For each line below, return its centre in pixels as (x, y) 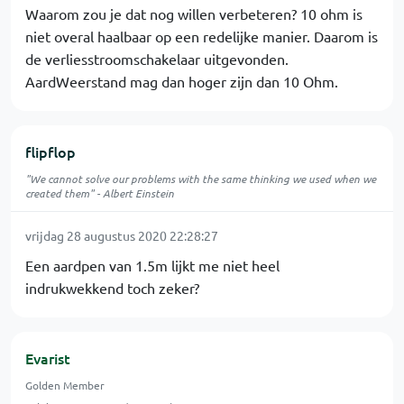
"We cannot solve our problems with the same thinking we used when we (201, 179)
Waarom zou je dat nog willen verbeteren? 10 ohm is (194, 14)
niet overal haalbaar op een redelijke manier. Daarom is (202, 36)
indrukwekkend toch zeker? (112, 288)
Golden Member (65, 385)
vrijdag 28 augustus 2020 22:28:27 (122, 235)
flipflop (50, 151)
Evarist (48, 358)
